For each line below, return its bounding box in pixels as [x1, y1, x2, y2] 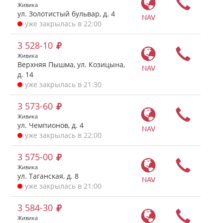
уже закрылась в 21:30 [25, 80, 102, 89]
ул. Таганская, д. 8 [17, 171, 79, 181]
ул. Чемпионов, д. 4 [17, 120, 84, 130]
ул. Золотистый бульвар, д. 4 [17, 9, 115, 18]
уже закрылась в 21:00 [25, 181, 102, 191]
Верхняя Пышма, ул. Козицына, [17, 60, 125, 69]
